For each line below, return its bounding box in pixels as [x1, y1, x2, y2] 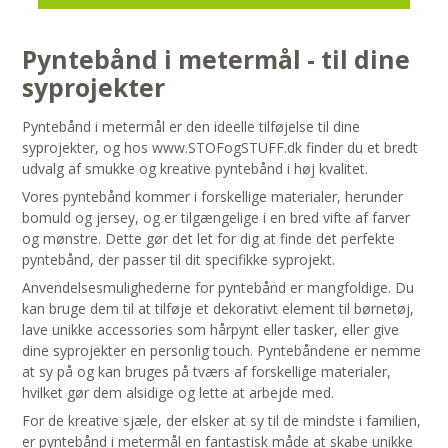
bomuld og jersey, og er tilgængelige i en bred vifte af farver [22, 208, 411, 228]
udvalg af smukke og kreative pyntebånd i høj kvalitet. [22, 159, 369, 179]
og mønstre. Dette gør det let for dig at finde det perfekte [22, 229, 396, 249]
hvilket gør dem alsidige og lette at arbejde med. [22, 383, 335, 403]
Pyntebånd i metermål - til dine [22, 43, 411, 77]
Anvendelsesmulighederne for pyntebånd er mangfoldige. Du [22, 278, 415, 298]
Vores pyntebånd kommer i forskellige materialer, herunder [22, 187, 404, 207]
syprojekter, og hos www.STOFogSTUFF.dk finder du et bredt [22, 138, 419, 158]
